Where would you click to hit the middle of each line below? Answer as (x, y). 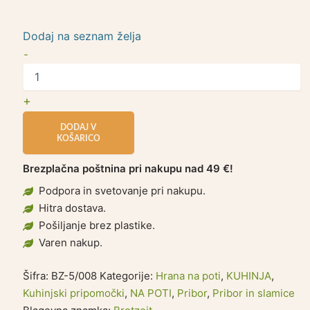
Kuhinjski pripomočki (74, 293)
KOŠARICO (78, 139)
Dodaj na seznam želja (82, 36)
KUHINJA (249, 275)
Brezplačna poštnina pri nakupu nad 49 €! (128, 168)
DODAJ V (79, 128)
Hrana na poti (189, 275)
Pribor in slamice (254, 293)
